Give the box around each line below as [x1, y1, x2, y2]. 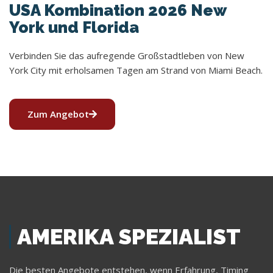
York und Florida [9, 18, 139, 37]
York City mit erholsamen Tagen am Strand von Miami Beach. [9, 63, 263, 76]
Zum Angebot [27, 107, 89, 120]
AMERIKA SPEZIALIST [17, 223, 241, 249]
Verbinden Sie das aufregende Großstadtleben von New [9, 49, 244, 62]
